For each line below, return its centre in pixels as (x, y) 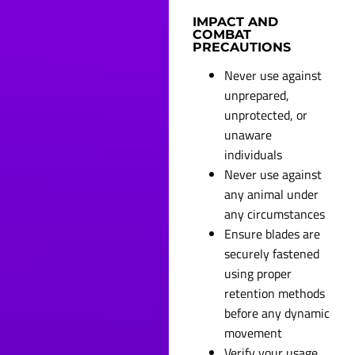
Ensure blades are (273, 233)
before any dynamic (277, 313)
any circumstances (275, 214)
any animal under (272, 194)
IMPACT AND (236, 22)
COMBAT (222, 35)
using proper (258, 273)
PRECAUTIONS (242, 48)
